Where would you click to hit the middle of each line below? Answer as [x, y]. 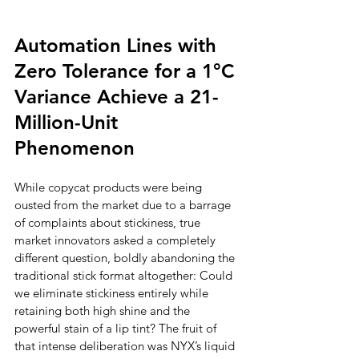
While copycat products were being [110, 187]
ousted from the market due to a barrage [124, 205]
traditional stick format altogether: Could [125, 275]
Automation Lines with [118, 45]
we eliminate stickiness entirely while [113, 293]
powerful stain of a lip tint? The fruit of [117, 328]
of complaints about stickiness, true [109, 222]
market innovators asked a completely [117, 240]
